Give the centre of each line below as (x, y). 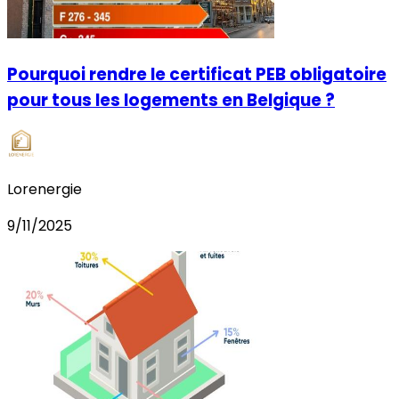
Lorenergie (45, 190)
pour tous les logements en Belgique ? (171, 100)
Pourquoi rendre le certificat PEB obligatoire (197, 74)
